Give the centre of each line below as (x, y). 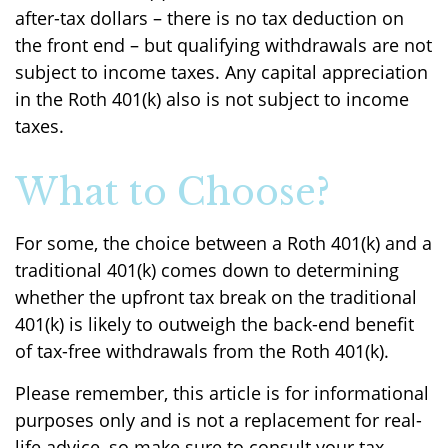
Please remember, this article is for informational (222, 393)
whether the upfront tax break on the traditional (216, 297)
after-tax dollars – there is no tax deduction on (209, 18)
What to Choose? (172, 192)
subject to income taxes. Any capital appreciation (221, 72)
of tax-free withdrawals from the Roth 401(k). (204, 351)
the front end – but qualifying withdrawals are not (223, 45)
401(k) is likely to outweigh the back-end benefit (214, 324)
